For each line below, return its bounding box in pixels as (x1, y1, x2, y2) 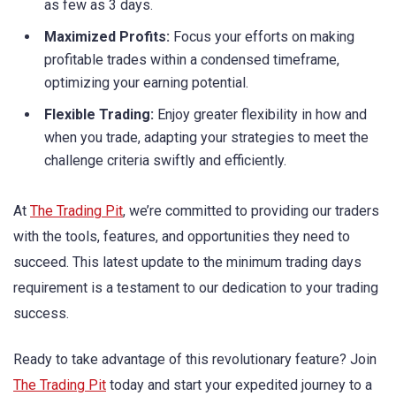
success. (13, 304, 69, 322)
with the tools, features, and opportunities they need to (13, 227, 350, 245)
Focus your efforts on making (170, 28, 354, 46)
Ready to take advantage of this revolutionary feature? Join (13, 350, 377, 368)
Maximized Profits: (44, 28, 170, 46)
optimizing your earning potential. (44, 74, 248, 92)
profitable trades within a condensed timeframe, (44, 51, 339, 69)
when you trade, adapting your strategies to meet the (44, 129, 369, 147)
